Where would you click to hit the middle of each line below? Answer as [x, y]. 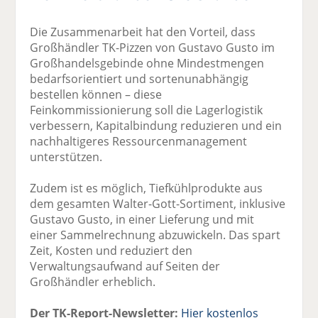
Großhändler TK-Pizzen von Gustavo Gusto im [153, 47]
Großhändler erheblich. [93, 281]
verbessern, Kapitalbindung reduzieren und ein [156, 125]
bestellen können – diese [96, 94]
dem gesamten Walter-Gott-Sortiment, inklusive [158, 203]
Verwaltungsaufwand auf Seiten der [125, 266]
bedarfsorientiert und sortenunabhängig [139, 78]
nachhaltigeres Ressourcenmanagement [139, 141]
